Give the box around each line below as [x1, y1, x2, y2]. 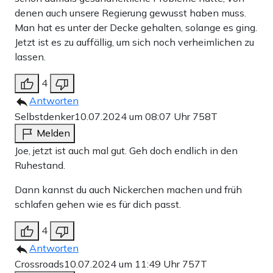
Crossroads [15, 257, 64, 270]
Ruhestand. [15, 158, 65, 171]
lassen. [15, 50, 46, 63]
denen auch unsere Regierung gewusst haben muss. [15, 6, 246, 19]
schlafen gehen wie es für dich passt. [15, 197, 181, 210]
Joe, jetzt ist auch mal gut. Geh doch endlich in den [15, 144, 238, 157]
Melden [37, 126, 70, 139]
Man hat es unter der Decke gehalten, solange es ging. [15, 21, 257, 34]
